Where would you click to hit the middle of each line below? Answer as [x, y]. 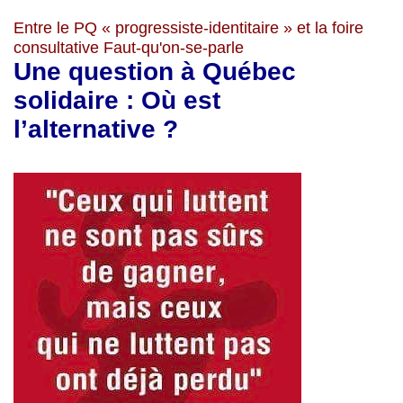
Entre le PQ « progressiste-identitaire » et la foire [188, 27]
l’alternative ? [96, 129]
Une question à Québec [155, 71]
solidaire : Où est [117, 100]
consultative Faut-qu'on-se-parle [129, 47]
